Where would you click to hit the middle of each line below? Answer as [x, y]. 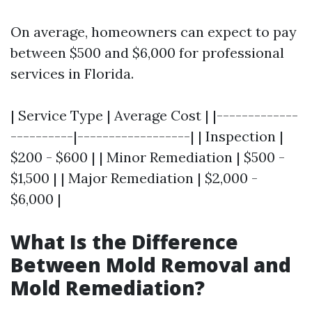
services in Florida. [72, 73]
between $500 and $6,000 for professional [147, 52]
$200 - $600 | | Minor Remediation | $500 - [148, 157]
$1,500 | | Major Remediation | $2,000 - [134, 178]
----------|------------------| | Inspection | [147, 136]
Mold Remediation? [108, 287]
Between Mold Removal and [151, 264]
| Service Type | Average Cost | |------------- [154, 115]
